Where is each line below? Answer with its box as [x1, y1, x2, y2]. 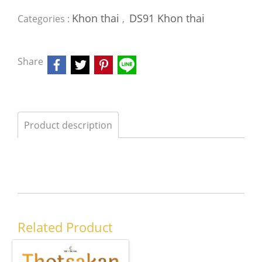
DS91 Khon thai [129, 11, 205, 25]
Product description [24, 119, 112, 132]
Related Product [18, 218, 113, 236]
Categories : [18, 12, 72, 25]
